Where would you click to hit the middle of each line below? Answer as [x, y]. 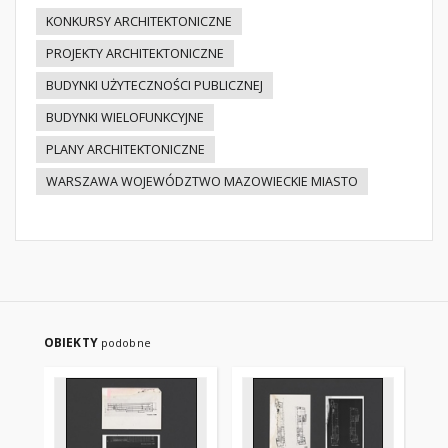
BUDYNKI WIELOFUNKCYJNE [125, 117]
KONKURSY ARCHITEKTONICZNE [139, 21]
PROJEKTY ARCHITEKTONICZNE [135, 53]
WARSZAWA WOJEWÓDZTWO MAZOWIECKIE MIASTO [202, 181]
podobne [125, 342]
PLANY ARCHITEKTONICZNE [125, 149]
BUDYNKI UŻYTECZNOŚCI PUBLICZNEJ [154, 85]
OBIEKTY [72, 342]
